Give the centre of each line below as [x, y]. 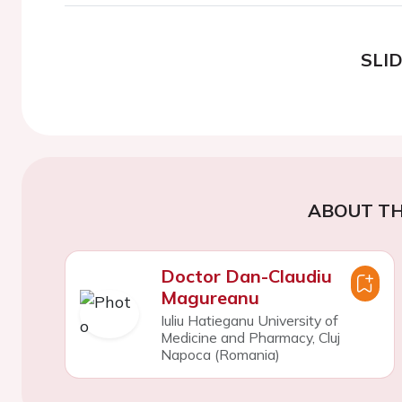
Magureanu [210, 297]
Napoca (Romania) [220, 354]
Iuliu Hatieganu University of [249, 320]
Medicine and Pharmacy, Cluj [250, 337]
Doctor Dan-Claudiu [246, 275]
